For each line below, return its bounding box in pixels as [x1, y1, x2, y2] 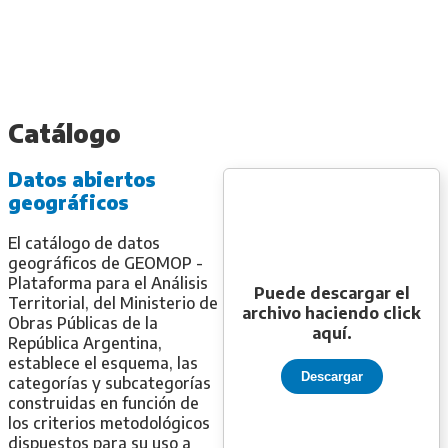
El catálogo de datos [8, 232, 160, 253]
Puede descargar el [253, 282, 410, 303]
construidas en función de [8, 392, 199, 413]
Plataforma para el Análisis [8, 272, 208, 293]
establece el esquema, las [8, 352, 198, 373]
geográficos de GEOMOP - [8, 252, 203, 273]
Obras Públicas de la [8, 312, 158, 333]
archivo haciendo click [242, 302, 421, 323]
